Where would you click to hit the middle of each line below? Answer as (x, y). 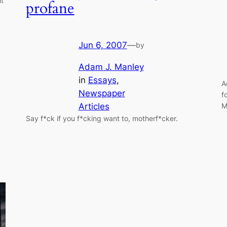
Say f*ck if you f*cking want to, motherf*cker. (102, 118)
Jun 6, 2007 (103, 45)
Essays (102, 80)
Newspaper (102, 93)
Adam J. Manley (111, 67)
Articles (94, 106)
